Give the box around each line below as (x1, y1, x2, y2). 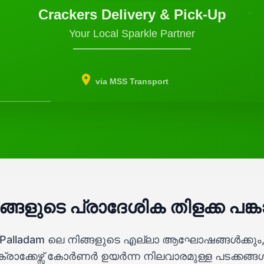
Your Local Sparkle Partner (69, 28, 195, 39)
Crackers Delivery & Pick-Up (38, 6, 226, 22)
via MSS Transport (95, 77, 169, 86)
